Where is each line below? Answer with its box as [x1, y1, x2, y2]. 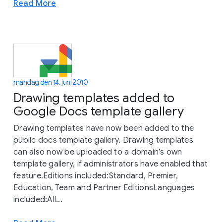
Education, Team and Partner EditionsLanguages [13, 182, 195, 193]
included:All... [13, 194, 62, 205]
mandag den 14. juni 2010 [13, 77, 88, 87]
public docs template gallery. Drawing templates [13, 135, 193, 145]
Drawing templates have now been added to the [13, 123, 194, 133]
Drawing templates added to [13, 90, 174, 106]
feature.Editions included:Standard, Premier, [13, 170, 178, 181]
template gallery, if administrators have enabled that [13, 159, 208, 169]
